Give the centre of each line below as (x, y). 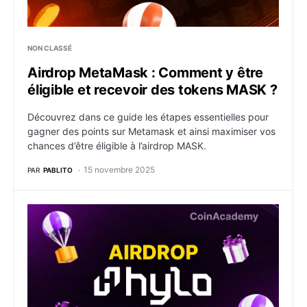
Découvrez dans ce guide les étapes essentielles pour (148, 117)
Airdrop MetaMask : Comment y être (145, 73)
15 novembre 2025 (119, 170)
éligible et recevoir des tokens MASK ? (152, 90)
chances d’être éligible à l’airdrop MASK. (117, 146)
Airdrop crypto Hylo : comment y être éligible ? (149, 212)
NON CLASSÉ (50, 48)
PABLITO (58, 170)
